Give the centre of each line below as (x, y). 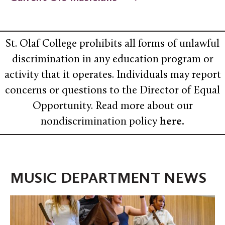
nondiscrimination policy (99, 122)
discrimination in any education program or (113, 60)
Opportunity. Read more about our (113, 106)
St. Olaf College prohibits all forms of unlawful (113, 44)
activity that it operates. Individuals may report (113, 75)
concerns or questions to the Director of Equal (113, 91)
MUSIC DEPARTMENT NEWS (108, 178)
